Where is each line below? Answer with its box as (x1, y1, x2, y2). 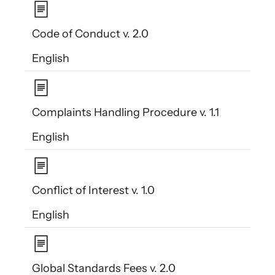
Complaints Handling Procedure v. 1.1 (32, 105, 219, 119)
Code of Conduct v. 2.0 (32, 27, 149, 41)
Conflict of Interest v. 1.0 (32, 183, 155, 197)
